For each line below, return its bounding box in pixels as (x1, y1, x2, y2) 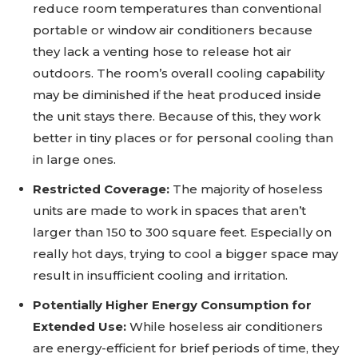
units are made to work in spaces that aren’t (33, 203, 306, 219)
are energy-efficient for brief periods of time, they (33, 340, 339, 356)
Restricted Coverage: (33, 181, 173, 197)
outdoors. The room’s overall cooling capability (33, 66, 324, 82)
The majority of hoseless (173, 181, 323, 197)
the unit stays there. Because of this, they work (33, 109, 321, 125)
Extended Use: (33, 319, 126, 335)
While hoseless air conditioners (126, 319, 323, 335)
